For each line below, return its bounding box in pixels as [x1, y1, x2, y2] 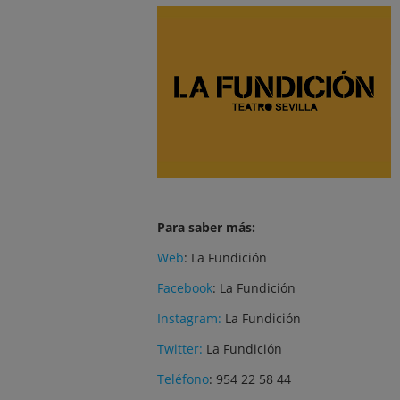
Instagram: [157, 310, 225, 327]
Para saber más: [157, 219, 255, 236]
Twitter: [157, 340, 203, 357]
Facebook [157, 279, 212, 296]
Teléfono [157, 371, 209, 387]
